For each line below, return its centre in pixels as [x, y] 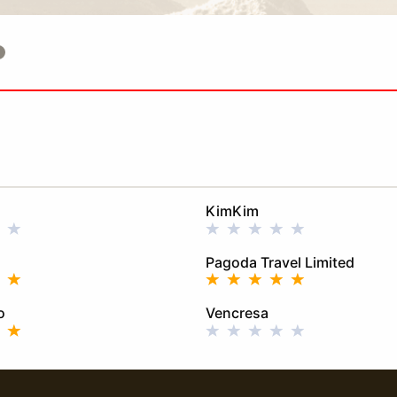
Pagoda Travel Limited [280, 262]
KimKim [232, 211]
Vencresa [237, 313]
